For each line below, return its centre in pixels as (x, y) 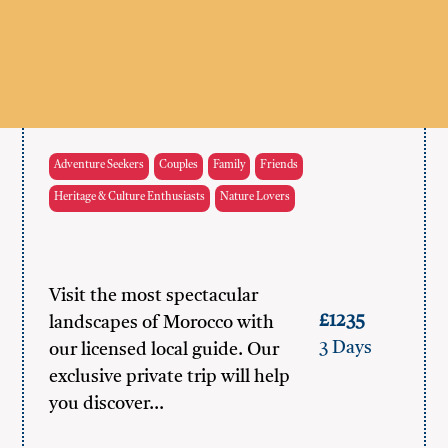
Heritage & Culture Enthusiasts (130, 197)
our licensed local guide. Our (164, 350)
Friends (279, 165)
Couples (179, 165)
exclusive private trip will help (170, 377)
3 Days (345, 348)
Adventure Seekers (99, 165)
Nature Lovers (255, 197)
